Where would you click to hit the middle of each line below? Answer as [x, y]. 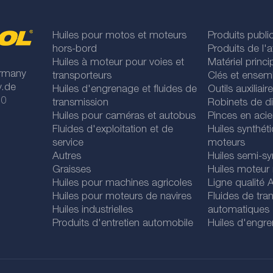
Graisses [72, 170]
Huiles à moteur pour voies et [119, 63]
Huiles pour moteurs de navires [122, 197]
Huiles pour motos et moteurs [120, 36]
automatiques [238, 211]
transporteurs [82, 76]
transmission [81, 103]
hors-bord [75, 50]
